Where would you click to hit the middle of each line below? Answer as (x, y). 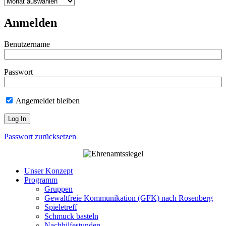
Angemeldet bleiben (47, 101)
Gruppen (59, 189)
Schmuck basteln (71, 216)
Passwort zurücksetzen (40, 137)
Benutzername (27, 44)
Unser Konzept (48, 171)
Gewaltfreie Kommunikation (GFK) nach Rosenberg (129, 198)
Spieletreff (61, 207)
